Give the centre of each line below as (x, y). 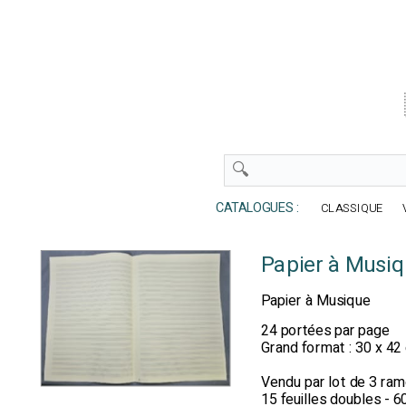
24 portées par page (325, 330)
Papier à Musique (316, 301)
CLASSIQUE (353, 208)
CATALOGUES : (253, 208)
